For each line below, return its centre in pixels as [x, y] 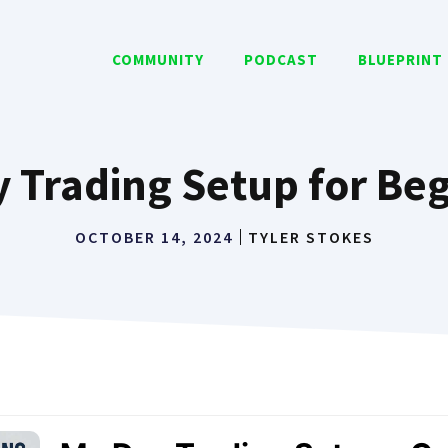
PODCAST [281, 59]
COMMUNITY [158, 59]
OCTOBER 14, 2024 [153, 237]
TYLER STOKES [310, 237]
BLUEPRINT [400, 59]
